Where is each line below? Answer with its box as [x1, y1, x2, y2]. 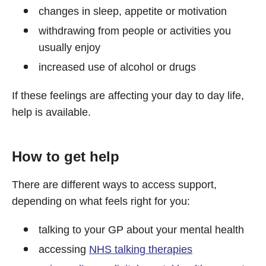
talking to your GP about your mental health [39, 224, 244, 236]
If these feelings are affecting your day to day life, [12, 90, 244, 102]
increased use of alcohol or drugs [39, 61, 196, 73]
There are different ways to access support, [12, 179, 217, 191]
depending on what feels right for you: [12, 195, 190, 207]
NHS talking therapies [89, 243, 192, 255]
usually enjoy [39, 42, 100, 53]
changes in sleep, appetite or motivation [39, 5, 227, 17]
